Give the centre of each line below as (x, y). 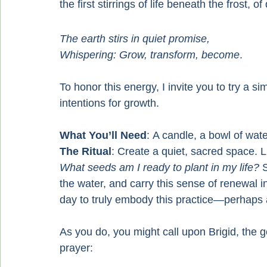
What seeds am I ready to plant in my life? (159, 167)
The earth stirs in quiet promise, (135, 39)
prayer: (76, 248)
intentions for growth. (109, 103)
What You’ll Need (103, 135)
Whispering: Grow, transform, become (150, 55)
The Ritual (86, 151)
